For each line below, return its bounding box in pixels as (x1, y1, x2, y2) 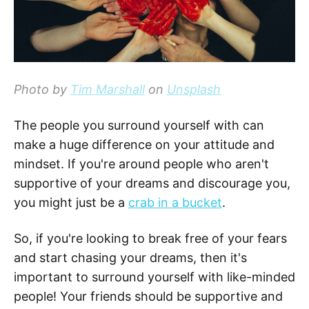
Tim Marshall (70, 82, 145, 97)
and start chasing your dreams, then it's (14, 250, 247, 266)
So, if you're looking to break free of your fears (14, 231, 287, 246)
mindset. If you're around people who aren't (14, 157, 269, 172)
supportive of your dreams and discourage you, (14, 176, 290, 191)
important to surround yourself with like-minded (14, 270, 295, 285)
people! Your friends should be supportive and (14, 289, 283, 304)
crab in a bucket (128, 195, 222, 210)
